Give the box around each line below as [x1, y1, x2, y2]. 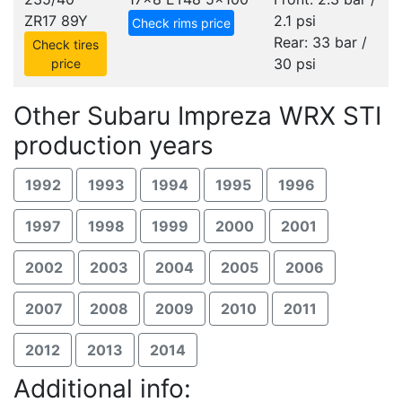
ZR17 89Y [24, 12, 88, 30]
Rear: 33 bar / [274, 33, 367, 51]
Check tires [32, 37, 99, 52]
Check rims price [132, 15, 231, 31]
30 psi [274, 55, 316, 73]
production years [13, 130, 214, 161]
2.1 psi [274, 12, 316, 30]
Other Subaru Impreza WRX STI [13, 100, 381, 131]
